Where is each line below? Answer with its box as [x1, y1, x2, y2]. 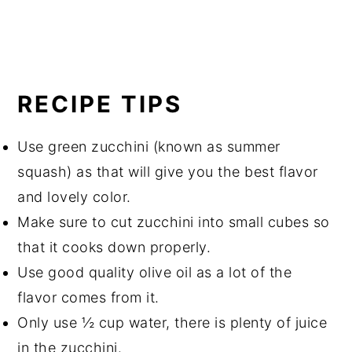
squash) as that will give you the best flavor [17, 163, 318, 180]
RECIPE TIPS [17, 90, 183, 118]
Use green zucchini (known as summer [17, 137, 280, 155]
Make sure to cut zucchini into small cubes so [17, 213, 330, 230]
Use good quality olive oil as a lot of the [17, 263, 292, 280]
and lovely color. [17, 188, 131, 205]
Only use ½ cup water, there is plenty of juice [17, 313, 328, 331]
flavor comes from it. [17, 288, 159, 306]
